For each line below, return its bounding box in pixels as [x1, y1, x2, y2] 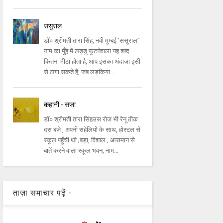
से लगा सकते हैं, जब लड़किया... [44, 68, 115, 76]
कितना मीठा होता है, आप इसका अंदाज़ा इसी [44, 58, 141, 66]
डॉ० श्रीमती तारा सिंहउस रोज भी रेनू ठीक [44, 115, 138, 123]
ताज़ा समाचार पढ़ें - [12, 188, 72, 198]
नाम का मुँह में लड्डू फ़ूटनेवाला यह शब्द [44, 47, 130, 55]
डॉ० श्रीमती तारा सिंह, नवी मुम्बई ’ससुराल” [44, 37, 140, 45]
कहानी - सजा [44, 101, 76, 109]
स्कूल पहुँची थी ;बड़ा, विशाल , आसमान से [44, 136, 135, 144]
